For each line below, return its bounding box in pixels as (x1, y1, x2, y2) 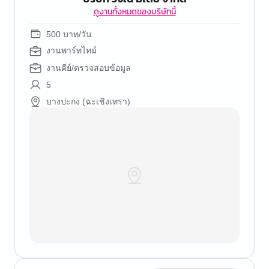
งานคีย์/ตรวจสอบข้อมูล (46, 63, 131, 73)
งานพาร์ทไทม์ (46, 46, 97, 55)
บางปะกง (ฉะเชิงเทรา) (46, 97, 130, 106)
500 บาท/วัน (46, 29, 92, 39)
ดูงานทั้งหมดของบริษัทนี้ (93, 5, 176, 18)
